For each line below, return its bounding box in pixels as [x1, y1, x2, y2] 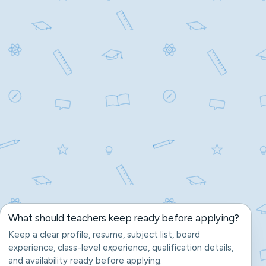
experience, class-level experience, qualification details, [8, 242, 233, 253]
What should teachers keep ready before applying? [8, 212, 239, 224]
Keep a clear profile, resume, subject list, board [8, 229, 200, 240]
